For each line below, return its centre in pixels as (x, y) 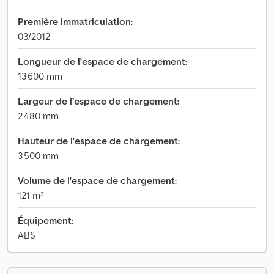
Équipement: (46, 220)
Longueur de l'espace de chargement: (102, 61)
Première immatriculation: (75, 21)
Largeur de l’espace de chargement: (98, 101)
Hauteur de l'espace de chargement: (99, 141)
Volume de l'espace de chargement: (97, 180)
